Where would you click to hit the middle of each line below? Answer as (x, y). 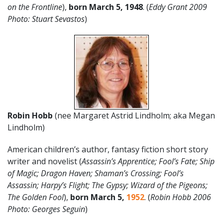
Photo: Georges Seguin (46, 209)
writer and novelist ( (45, 161)
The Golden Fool (36, 197)
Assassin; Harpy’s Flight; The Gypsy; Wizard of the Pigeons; (108, 185)
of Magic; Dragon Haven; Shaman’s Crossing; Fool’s (96, 173)
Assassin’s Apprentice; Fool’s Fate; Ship (148, 161)
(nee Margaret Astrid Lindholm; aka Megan (135, 115)
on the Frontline (35, 7)
